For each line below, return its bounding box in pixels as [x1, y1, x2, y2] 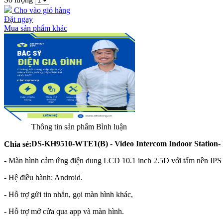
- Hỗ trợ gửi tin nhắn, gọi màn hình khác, [4, 190, 133, 199]
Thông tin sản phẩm [31, 122, 94, 131]
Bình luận [96, 122, 127, 131]
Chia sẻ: [4, 140, 31, 148]
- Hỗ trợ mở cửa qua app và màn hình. [4, 207, 124, 216]
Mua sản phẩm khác [4, 24, 67, 32]
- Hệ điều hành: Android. [4, 173, 83, 182]
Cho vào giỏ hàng [12, 6, 70, 14]
